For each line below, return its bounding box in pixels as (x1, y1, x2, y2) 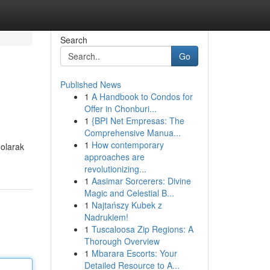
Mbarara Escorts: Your (91, 247, 177, 259)
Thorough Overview (84, 235, 160, 247)
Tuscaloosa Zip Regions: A (91, 223, 193, 235)
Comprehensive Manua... (84, 127, 181, 139)
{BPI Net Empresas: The (91, 115, 184, 127)
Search (60, 34, 87, 46)
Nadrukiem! (84, 211, 128, 223)
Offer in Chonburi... (84, 102, 157, 115)
